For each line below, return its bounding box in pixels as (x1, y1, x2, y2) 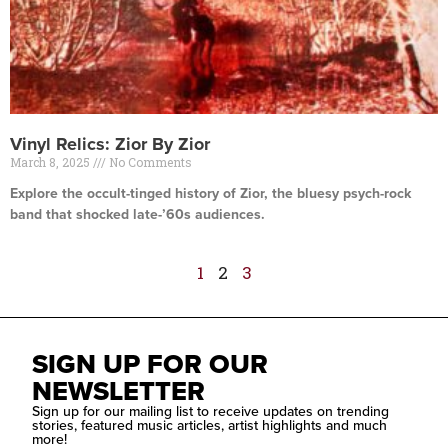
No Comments (106, 154, 192, 170)
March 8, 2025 (10, 154, 93, 170)
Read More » (10, 242, 79, 256)
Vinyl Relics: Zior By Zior (10, 133, 210, 155)
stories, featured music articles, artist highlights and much (32, 416, 388, 434)
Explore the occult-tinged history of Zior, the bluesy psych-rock (10, 185, 411, 202)
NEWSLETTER (32, 374, 206, 408)
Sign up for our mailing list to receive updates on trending (32, 402, 390, 420)
